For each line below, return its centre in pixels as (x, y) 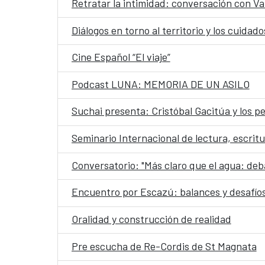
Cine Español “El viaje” (121, 57)
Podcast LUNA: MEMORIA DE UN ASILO (160, 84)
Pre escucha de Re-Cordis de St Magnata (164, 246)
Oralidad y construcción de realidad (151, 219)
